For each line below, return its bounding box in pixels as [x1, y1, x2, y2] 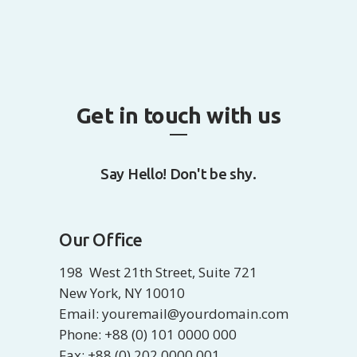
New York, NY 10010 [59, 284, 185, 302]
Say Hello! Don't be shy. [100, 165, 257, 182]
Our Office [59, 229, 143, 249]
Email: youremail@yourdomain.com [59, 304, 288, 323]
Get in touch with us [76, 103, 280, 127]
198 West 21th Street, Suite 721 [59, 263, 257, 281]
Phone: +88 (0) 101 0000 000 [59, 325, 237, 343]
